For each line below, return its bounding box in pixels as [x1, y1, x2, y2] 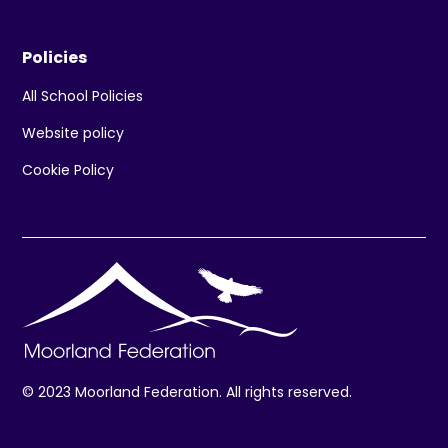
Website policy [22, 123, 125, 144]
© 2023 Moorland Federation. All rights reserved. [22, 382, 353, 403]
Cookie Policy [22, 160, 115, 181]
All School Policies [22, 86, 144, 107]
